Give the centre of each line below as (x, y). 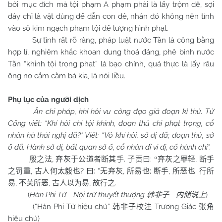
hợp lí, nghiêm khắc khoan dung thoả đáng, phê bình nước (111, 52)
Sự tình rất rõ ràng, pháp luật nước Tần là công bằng (111, 40)
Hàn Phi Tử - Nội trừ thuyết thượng (88, 195)
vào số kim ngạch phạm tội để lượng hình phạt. (88, 28)
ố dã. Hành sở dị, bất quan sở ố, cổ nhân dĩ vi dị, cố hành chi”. (110, 147)
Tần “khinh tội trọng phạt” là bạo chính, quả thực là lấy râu (111, 64)
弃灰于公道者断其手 (90, 159)
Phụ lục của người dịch (48, 100)
